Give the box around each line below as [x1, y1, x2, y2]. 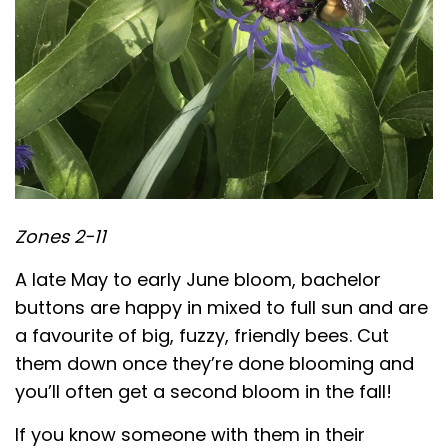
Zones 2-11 [15, 223, 106, 249]
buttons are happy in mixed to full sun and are [15, 294, 428, 320]
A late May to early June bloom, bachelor [15, 266, 381, 292]
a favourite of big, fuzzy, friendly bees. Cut [15, 322, 389, 348]
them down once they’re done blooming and [15, 350, 414, 376]
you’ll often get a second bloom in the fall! [15, 378, 392, 404]
